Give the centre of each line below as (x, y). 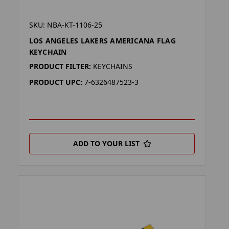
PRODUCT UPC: (55, 82)
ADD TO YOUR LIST (106, 144)
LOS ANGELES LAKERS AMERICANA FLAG (102, 41)
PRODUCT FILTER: (60, 66)
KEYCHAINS (112, 66)
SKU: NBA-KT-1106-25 (65, 25)
